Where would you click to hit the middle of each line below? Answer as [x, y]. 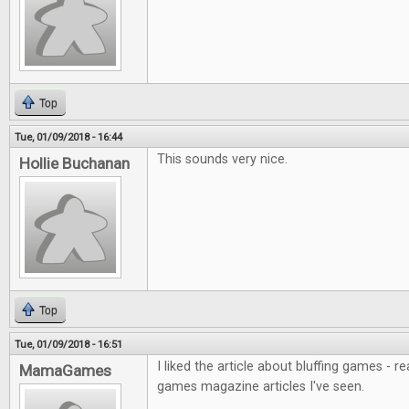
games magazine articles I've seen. [261, 387]
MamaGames [65, 371]
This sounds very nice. [222, 159]
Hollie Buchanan [74, 163]
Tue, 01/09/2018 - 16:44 [68, 137]
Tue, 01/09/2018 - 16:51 [68, 344]
